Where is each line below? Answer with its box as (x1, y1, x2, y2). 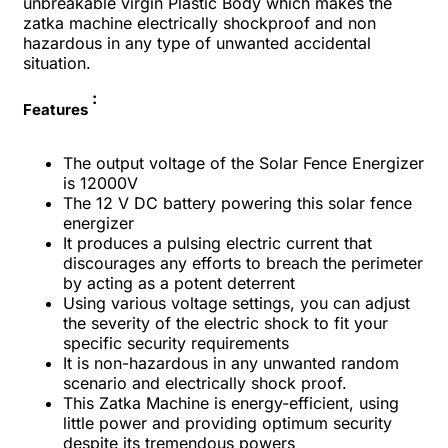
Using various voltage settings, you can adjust (63, 292, 410, 313)
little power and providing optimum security (63, 412, 392, 433)
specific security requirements (63, 332, 289, 353)
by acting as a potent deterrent (63, 272, 295, 293)
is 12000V (63, 172, 138, 193)
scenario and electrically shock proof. (63, 372, 347, 393)
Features (23, 100, 88, 120)
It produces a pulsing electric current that (63, 232, 372, 253)
